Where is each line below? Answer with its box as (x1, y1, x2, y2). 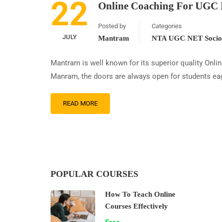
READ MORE (63, 100, 98, 107)
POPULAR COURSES (51, 169, 138, 179)
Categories (152, 22, 182, 30)
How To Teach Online (105, 190, 175, 198)
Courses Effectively (105, 202, 168, 210)
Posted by (98, 22, 126, 30)
